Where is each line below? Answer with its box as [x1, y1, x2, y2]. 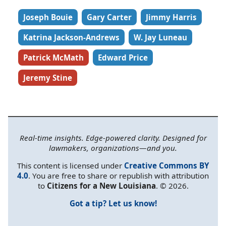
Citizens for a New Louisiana [46, 180, 156, 191]
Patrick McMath [23, 52, 84, 63]
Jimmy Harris [146, 12, 197, 22]
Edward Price [98, 52, 148, 63]
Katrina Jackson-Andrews [23, 32, 120, 42]
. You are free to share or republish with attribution [28, 170, 209, 181]
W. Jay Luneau [134, 32, 187, 42]
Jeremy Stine [23, 72, 72, 83]
